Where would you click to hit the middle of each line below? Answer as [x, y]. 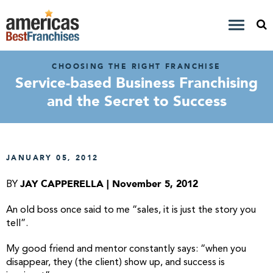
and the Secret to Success [136, 101]
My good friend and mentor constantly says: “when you [126, 249]
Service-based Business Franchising [136, 83]
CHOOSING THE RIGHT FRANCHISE [136, 66]
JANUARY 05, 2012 [52, 158]
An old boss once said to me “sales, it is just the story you [131, 210]
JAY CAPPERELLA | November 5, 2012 [109, 184]
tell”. [17, 224]
